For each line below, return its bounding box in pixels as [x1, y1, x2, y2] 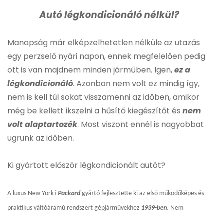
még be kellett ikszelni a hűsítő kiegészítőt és [7, 105, 182, 116]
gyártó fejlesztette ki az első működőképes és [82, 189, 204, 197]
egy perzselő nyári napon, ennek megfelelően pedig [7, 50, 205, 62]
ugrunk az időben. [7, 132, 74, 144]
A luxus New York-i [7, 189, 58, 197]
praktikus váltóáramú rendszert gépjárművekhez [7, 204, 141, 212]
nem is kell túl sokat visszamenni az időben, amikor [7, 91, 200, 103]
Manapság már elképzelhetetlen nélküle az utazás [7, 36, 200, 48]
